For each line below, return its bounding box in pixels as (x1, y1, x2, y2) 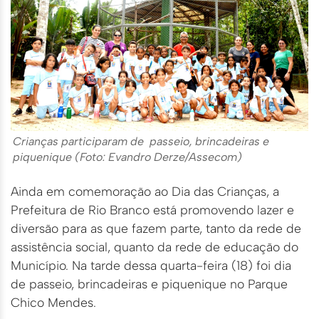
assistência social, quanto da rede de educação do (11, 239, 298, 255)
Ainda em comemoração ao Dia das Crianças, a (11, 184, 279, 199)
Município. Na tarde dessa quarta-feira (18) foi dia (11, 258, 291, 273)
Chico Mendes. (11, 295, 96, 310)
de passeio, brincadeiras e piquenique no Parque (11, 276, 288, 292)
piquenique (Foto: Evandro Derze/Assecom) (13, 150, 242, 164)
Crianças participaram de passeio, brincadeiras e (13, 135, 269, 149)
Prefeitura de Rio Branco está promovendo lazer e (11, 202, 294, 218)
